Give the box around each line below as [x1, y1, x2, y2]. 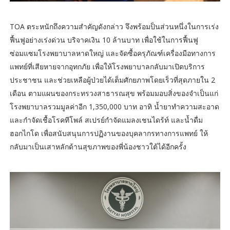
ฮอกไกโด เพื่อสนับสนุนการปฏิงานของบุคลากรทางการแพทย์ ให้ [9, 128, 208, 138]
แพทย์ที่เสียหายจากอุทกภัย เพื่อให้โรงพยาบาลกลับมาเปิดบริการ [9, 61, 205, 71]
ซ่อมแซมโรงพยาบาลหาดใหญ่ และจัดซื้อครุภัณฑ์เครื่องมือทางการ [9, 48, 216, 58]
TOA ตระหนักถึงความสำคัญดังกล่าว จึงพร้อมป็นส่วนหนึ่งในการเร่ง [9, 21, 219, 31]
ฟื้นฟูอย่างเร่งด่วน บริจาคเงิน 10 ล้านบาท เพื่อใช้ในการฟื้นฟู [9, 34, 198, 45]
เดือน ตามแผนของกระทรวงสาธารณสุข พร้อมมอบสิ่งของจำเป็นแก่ [9, 88, 218, 98]
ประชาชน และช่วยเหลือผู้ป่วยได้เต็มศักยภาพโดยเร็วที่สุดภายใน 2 [9, 74, 215, 85]
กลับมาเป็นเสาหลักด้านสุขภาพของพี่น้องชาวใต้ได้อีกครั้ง [9, 141, 186, 151]
